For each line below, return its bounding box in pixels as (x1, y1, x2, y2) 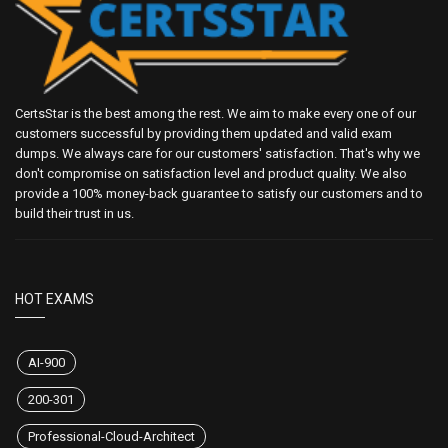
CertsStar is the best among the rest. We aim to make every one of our (15, 106, 416, 122)
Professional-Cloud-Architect (28, 429, 195, 445)
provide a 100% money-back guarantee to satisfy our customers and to (15, 186, 423, 202)
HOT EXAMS (15, 291, 94, 308)
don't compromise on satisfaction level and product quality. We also (15, 166, 407, 182)
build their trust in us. (15, 206, 134, 222)
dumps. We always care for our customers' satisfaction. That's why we (15, 146, 420, 162)
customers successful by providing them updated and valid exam (15, 126, 392, 142)
